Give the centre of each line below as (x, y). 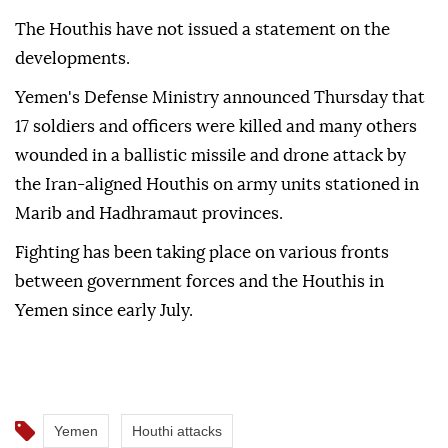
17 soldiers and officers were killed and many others (216, 127)
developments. (72, 59)
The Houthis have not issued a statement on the (202, 30)
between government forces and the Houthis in (199, 282)
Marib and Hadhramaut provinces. (149, 214)
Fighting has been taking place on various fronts (202, 253)
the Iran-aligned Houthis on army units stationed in (217, 185)
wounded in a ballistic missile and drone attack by (210, 156)
